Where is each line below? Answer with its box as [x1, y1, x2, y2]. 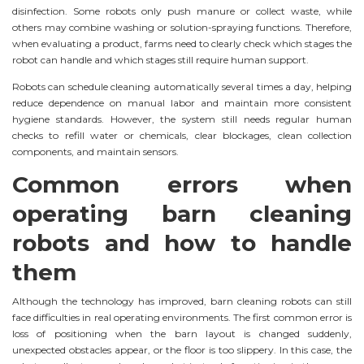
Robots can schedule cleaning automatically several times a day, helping [12, 80, 352, 93]
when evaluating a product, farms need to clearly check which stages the [12, 37, 352, 50]
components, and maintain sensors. [12, 145, 179, 158]
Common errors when [12, 171, 352, 199]
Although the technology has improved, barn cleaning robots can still [12, 295, 352, 308]
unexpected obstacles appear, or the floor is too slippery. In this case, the [12, 344, 352, 357]
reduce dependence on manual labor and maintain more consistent [12, 96, 352, 109]
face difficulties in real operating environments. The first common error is [12, 311, 352, 324]
